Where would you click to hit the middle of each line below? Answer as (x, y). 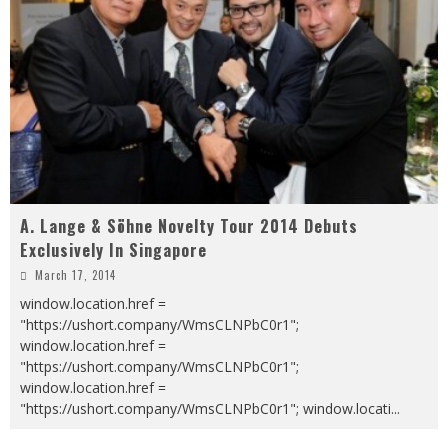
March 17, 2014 (75, 274)
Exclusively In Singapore (113, 249)
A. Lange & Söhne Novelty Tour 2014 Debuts (189, 225)
